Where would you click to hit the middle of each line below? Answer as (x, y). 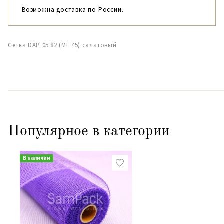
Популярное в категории (89, 131)
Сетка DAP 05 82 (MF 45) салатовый (62, 45)
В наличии (36, 158)
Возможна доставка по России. (73, 10)
